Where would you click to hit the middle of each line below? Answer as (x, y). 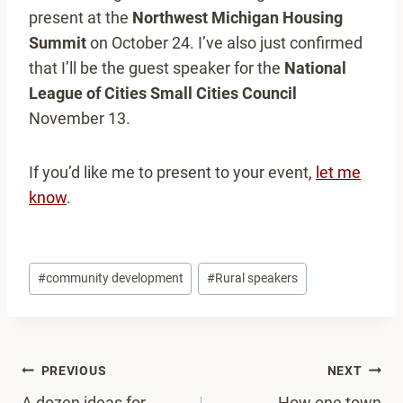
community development (114, 279)
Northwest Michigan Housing (237, 18)
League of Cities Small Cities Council (163, 94)
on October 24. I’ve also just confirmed (224, 43)
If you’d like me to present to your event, (172, 173)
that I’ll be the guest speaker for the (157, 68)
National (315, 68)
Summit (58, 43)
